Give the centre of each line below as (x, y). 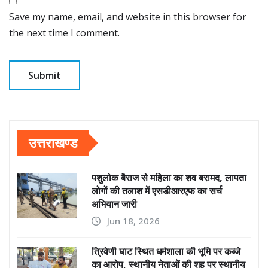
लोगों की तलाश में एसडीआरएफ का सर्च (157, 191)
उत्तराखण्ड (53, 143)
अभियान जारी (114, 204)
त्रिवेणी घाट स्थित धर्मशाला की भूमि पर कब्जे (166, 252)
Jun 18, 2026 (133, 221)
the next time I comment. (64, 33)
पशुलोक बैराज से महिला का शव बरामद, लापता (169, 178)
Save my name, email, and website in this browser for (128, 17)
